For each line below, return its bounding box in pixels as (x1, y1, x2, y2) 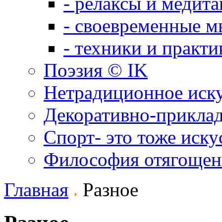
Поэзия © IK (44, 59, 148, 81)
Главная (4, 179, 68, 200)
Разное (78, 179, 138, 200)
